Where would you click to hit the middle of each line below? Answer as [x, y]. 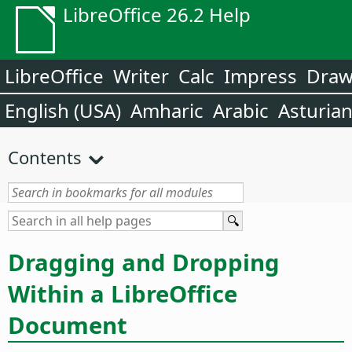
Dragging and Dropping [144, 262]
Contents [45, 157]
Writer [141, 76]
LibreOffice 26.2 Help [157, 15]
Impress [260, 76]
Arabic [241, 110]
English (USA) [63, 110]
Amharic [167, 110]
